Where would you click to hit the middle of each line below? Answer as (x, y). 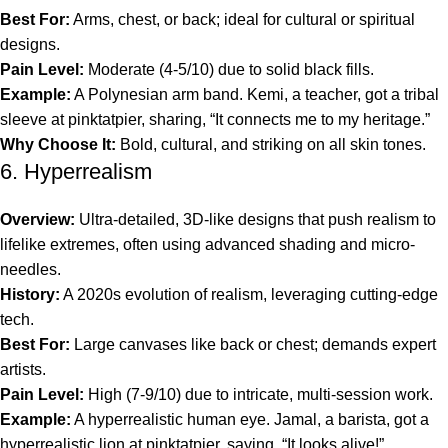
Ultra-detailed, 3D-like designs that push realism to (255, 219)
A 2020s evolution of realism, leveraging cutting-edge (249, 294)
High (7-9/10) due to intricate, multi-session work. (258, 394)
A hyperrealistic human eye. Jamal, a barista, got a (250, 419)
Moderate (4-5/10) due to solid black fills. (229, 69)
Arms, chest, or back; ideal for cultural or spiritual (242, 19)
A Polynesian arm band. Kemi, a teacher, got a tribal (255, 94)
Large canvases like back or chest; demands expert (253, 344)
